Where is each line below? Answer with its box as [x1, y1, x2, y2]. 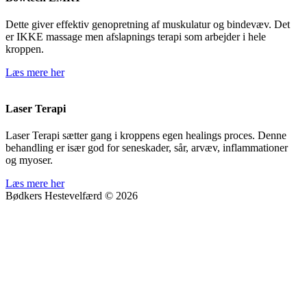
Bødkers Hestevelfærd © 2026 [5, 190, 138, 202]
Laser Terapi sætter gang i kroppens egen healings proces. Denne [5, 130, 286, 142]
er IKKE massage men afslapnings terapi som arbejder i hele [5, 31, 266, 43]
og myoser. [5, 154, 53, 167]
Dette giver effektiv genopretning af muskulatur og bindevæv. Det [5, 19, 290, 31]
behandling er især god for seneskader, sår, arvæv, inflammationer [5, 142, 288, 154]
